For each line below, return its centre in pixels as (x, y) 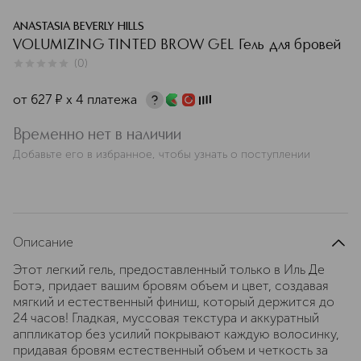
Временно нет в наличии (97, 135)
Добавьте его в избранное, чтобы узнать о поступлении (162, 154)
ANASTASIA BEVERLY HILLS (79, 27)
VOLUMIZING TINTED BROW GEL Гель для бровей (177, 45)
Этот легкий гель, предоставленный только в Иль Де (169, 270)
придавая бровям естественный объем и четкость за (170, 350)
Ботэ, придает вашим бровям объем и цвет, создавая (171, 286)
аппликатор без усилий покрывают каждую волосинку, (176, 334)
